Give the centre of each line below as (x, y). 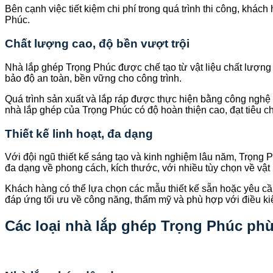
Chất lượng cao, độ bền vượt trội (97, 44)
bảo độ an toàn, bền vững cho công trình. (93, 78)
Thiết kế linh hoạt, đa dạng (79, 133)
